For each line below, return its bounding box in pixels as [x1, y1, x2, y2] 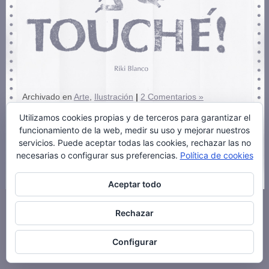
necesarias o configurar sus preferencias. [16, 150, 180, 160]
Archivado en [22, 92, 74, 101]
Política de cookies [180, 150, 253, 160]
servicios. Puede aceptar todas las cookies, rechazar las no [18, 138, 251, 148]
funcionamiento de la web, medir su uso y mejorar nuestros [19, 125, 250, 135]
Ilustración [94, 92, 133, 101]
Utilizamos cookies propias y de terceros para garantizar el [19, 112, 250, 122]
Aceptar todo [107, 179, 162, 189]
